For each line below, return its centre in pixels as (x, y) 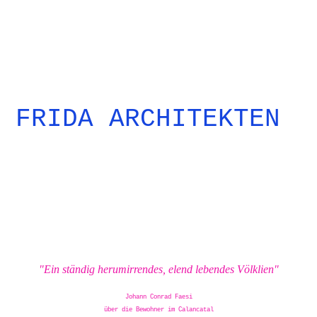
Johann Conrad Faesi (158, 298)
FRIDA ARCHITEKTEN (148, 119)
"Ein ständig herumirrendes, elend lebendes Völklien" (158, 270)
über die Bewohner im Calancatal (158, 310)
